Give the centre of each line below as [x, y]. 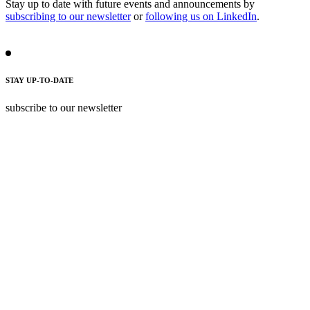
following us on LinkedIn [201, 16]
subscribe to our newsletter [64, 107]
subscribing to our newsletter [68, 16]
